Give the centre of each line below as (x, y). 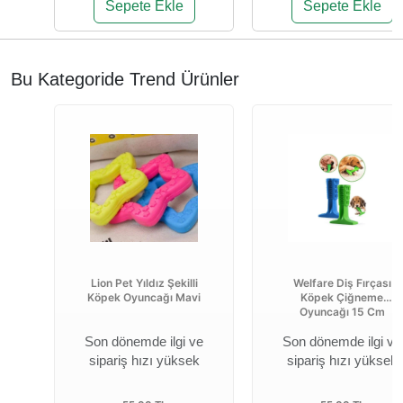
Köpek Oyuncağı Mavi (144, 297)
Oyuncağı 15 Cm (342, 311)
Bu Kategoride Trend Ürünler (125, 79)
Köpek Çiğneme (342, 297)
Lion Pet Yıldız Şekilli (144, 282)
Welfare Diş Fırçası (342, 282)
